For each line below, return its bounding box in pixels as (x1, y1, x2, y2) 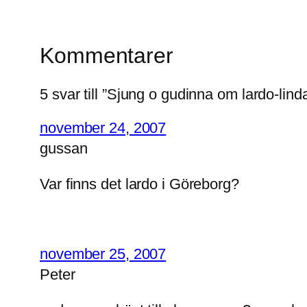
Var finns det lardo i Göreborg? (40, 175, 239, 193)
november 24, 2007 (40, 119, 167, 136)
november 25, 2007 (40, 245, 167, 262)
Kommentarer (40, 43, 173, 69)
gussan (40, 139, 88, 157)
